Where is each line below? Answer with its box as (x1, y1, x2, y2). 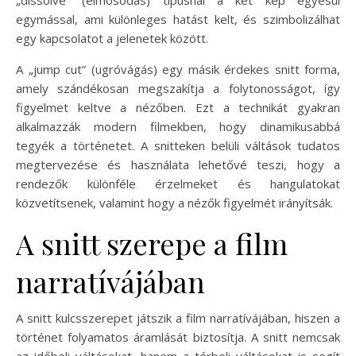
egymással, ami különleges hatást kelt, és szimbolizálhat (16, 10, 340, 27)
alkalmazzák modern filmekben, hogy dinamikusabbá (16, 118, 340, 134)
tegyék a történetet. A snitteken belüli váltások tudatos (16, 137, 340, 153)
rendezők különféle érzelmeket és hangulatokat (16, 175, 340, 192)
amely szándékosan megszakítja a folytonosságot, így (16, 79, 340, 96)
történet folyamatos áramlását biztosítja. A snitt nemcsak (16, 328, 340, 345)
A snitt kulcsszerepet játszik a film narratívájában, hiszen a (16, 309, 340, 326)
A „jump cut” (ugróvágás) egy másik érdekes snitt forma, (16, 60, 340, 77)
